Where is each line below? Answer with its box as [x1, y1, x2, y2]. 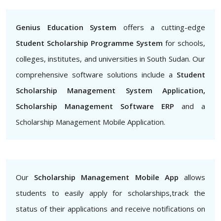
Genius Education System [16, 22, 117, 32]
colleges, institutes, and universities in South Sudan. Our [16, 54, 205, 64]
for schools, [163, 38, 205, 48]
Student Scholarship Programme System [16, 38, 163, 48]
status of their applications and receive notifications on [16, 204, 205, 214]
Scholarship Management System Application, [16, 85, 205, 95]
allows [178, 172, 206, 182]
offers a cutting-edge [116, 22, 206, 32]
